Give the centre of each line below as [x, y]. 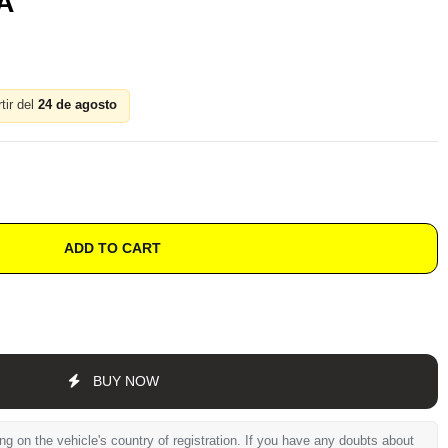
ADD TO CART [112, 248]
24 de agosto [77, 105]
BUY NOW [126, 380]
